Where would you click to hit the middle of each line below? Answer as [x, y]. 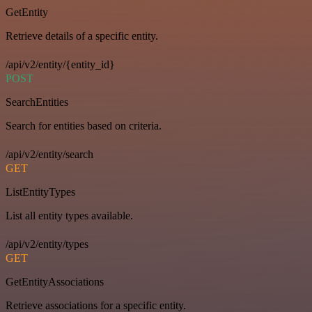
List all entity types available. [69, 216]
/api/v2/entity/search [49, 155]
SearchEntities [37, 102]
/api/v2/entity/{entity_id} [60, 65]
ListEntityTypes [40, 192]
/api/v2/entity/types [47, 244]
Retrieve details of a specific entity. [82, 36]
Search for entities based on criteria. [84, 126]
